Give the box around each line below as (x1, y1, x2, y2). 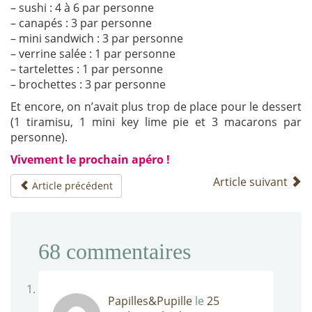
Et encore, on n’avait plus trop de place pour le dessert (10, 99, 302, 115)
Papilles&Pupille (108, 293, 192, 309)
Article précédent (29, 179, 113, 193)
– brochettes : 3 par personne (10, 77, 166, 93)
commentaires (61, 239, 191, 265)
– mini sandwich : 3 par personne (10, 31, 183, 47)
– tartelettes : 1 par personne (10, 61, 163, 77)
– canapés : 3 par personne (10, 15, 152, 31)
